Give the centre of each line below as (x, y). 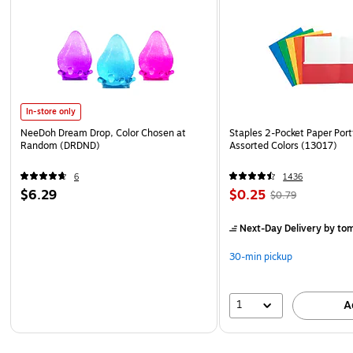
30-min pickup (261, 256)
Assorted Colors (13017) (284, 145)
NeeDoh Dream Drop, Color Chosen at (103, 133)
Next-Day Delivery (281, 228)
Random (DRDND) (60, 145)
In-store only (51, 111)
